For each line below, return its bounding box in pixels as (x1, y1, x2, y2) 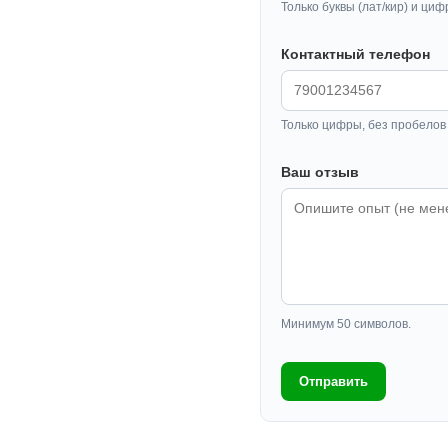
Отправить (299, 374, 368, 390)
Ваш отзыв (281, 164, 359, 181)
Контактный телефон (281, 46, 430, 63)
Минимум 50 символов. (281, 317, 411, 332)
